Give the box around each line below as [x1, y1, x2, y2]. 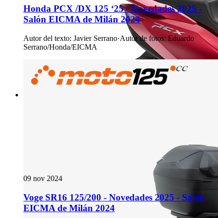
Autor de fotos [120, 34, 164, 43]
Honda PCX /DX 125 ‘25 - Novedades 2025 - [23, 3, 202, 14]
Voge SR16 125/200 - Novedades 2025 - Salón [23, 192, 205, 202]
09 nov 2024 [23, 174, 62, 183]
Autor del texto [23, 34, 70, 43]
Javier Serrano [73, 34, 117, 43]
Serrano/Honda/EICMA [23, 43, 97, 52]
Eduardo [168, 34, 194, 43]
